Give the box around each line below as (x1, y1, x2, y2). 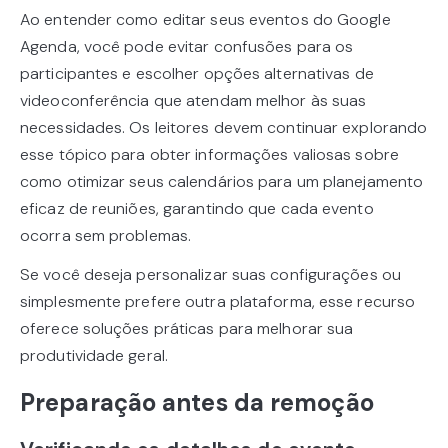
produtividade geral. (20, 345, 168, 367)
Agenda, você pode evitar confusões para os (20, 36, 354, 58)
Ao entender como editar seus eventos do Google (20, 9, 391, 31)
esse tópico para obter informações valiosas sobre (20, 144, 399, 166)
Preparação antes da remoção (20, 387, 374, 419)
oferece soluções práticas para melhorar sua (20, 318, 354, 340)
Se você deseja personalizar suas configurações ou (20, 264, 401, 286)
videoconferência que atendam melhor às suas (20, 90, 367, 112)
